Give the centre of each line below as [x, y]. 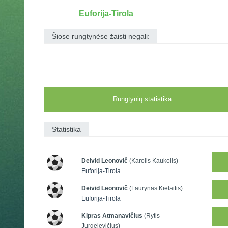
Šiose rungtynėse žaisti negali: [101, 36]
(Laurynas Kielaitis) [156, 188]
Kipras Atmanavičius [112, 216]
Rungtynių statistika [142, 99]
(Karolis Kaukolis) [153, 161]
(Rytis [152, 216]
